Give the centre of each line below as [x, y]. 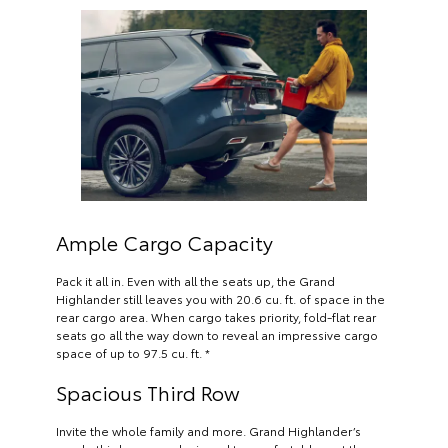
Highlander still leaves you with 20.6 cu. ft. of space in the [220, 298]
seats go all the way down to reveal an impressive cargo [217, 334]
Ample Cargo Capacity [164, 241]
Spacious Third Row [148, 391]
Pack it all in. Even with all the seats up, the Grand [195, 280]
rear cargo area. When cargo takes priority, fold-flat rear [216, 316]
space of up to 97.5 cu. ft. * [133, 352]
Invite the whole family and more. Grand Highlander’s [208, 430]
